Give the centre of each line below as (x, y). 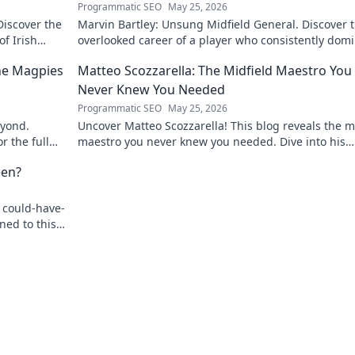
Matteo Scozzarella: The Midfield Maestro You (215, 71)
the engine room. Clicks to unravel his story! (195, 56)
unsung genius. (120, 157)
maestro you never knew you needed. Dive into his (212, 141)
